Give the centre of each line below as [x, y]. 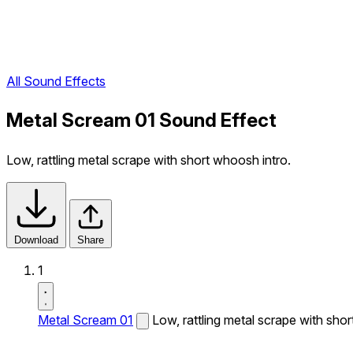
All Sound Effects [56, 82]
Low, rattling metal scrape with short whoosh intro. [149, 160]
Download [36, 240]
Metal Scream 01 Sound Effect [141, 121]
